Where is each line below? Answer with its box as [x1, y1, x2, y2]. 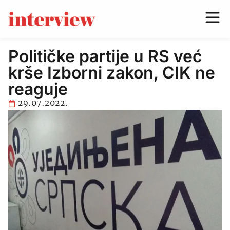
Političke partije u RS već [8, 46, 202, 66]
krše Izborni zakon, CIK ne [8, 63, 215, 83]
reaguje [8, 79, 68, 99]
